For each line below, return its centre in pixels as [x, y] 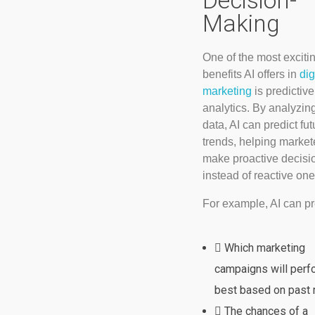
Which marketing [265, 247]
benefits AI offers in [251, 74]
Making [241, 23]
